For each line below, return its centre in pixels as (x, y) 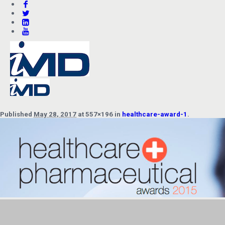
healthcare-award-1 (155, 114)
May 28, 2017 (55, 114)
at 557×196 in (99, 114)
